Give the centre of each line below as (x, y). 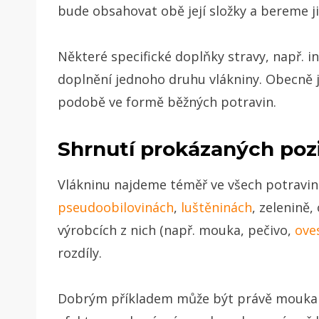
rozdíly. (82, 252)
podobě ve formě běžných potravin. (167, 101)
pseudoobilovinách (116, 207)
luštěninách (216, 207)
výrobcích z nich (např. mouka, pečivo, (176, 230)
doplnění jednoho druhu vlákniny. (162, 79)
